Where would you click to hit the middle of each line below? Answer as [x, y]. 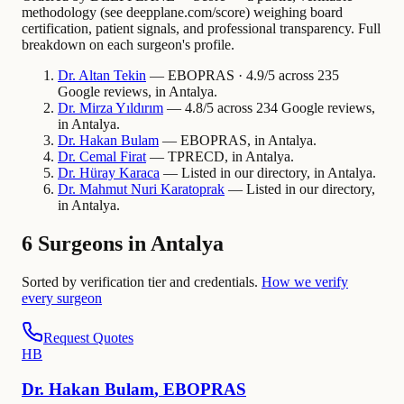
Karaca [139, 173]
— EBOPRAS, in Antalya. [238, 141]
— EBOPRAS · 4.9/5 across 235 [243, 76]
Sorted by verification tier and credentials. [140, 281]
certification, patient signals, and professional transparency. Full [201, 29]
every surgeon [62, 298]
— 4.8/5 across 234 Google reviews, [269, 108]
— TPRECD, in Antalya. [220, 157]
